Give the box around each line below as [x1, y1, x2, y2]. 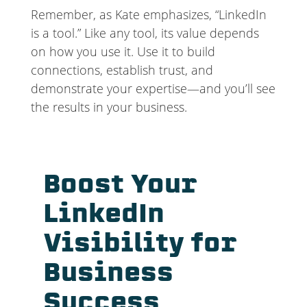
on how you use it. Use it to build [30, 43, 215, 60]
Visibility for [42, 233, 237, 258]
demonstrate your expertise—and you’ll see [30, 80, 275, 97]
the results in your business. [30, 99, 187, 116]
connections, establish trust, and [30, 62, 213, 79]
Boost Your [42, 174, 197, 199]
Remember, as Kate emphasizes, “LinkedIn [30, 6, 267, 23]
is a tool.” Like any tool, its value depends [30, 25, 259, 42]
